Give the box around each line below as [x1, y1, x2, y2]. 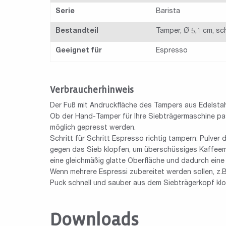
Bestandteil [55, 28, 98, 35]
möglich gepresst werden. [50, 125, 136, 132]
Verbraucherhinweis [50, 85, 134, 95]
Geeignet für [55, 47, 102, 55]
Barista [156, 8, 180, 16]
